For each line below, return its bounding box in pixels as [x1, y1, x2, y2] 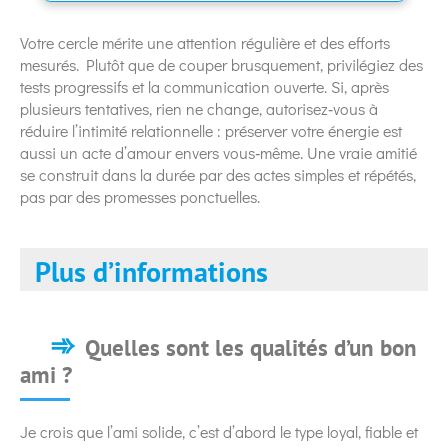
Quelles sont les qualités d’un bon [85, 332, 417, 362]
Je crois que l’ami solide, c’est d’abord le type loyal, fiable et [20, 420, 418, 442]
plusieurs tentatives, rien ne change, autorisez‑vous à [20, 97, 378, 119]
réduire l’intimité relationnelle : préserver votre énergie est [20, 119, 402, 141]
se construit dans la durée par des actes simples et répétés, [20, 163, 416, 185]
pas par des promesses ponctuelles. [20, 185, 260, 207]
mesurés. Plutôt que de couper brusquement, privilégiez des [20, 53, 423, 75]
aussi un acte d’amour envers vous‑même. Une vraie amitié [20, 141, 417, 163]
